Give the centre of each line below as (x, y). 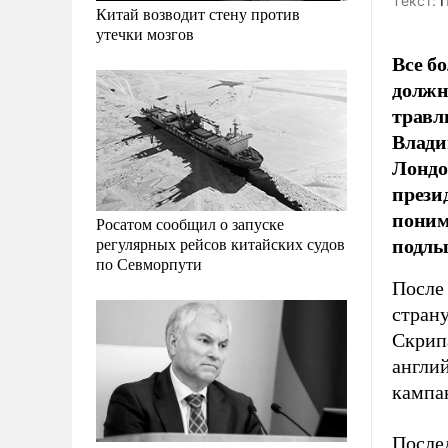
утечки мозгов (145, 34)
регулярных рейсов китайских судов (220, 244)
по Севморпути (149, 264)
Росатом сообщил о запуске (190, 224)
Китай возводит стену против (198, 14)
